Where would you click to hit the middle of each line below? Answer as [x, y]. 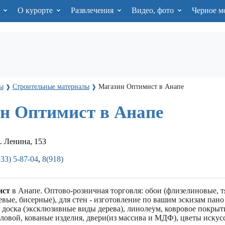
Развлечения [93, 10]
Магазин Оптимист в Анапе [141, 86]
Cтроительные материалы [51, 86]
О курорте [36, 10]
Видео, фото [153, 10]
